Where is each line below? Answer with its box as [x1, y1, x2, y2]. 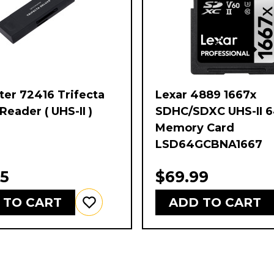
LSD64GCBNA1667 [155, 138, 262, 152]
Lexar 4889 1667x [155, 88, 256, 102]
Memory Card [155, 121, 234, 135]
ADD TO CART [169, 194, 261, 210]
